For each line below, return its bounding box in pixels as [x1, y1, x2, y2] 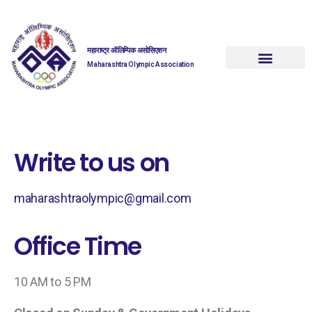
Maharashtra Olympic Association [87, 61, 194, 69]
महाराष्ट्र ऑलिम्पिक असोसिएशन [87, 46, 166, 56]
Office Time [14, 228, 141, 263]
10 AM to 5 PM [14, 274, 91, 289]
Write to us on [14, 145, 169, 180]
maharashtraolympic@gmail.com [14, 190, 192, 205]
